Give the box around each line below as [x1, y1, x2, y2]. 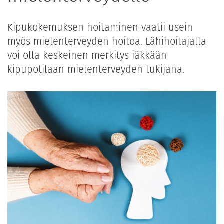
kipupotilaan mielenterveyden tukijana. [7, 62, 184, 77]
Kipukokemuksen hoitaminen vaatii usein [7, 20, 193, 35]
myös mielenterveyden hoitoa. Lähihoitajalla [7, 34, 206, 49]
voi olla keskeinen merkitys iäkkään [7, 48, 167, 63]
